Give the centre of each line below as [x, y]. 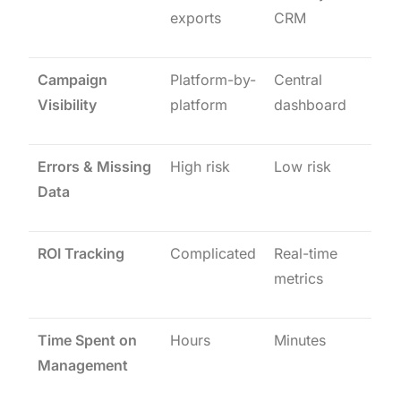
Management [83, 366]
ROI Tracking [81, 254]
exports [196, 18]
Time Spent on [88, 341]
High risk [200, 167]
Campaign [73, 80]
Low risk [303, 167]
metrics [299, 279]
